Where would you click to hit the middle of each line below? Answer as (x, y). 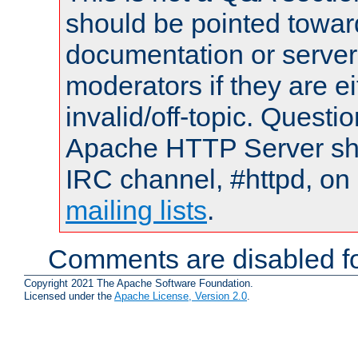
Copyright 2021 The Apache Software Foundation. (139, 284)
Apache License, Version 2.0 (181, 296)
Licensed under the (69, 296)
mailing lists (136, 210)
